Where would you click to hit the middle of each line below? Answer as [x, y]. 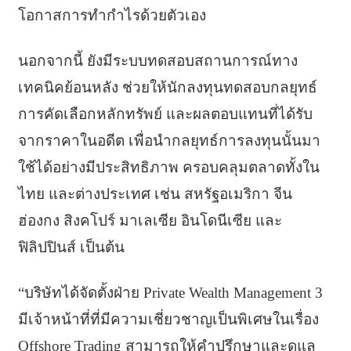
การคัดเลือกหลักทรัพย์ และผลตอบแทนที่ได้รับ [165, 114]
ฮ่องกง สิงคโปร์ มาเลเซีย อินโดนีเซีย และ [150, 221]
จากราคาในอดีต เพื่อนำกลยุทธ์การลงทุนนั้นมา [169, 141]
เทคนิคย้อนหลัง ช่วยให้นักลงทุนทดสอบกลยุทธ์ [167, 88]
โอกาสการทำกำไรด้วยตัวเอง [112, 16]
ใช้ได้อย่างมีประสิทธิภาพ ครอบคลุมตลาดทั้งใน [168, 168]
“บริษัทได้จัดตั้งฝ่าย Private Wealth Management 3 [170, 293]
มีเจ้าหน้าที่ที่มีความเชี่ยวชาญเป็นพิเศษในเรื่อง [168, 320]
